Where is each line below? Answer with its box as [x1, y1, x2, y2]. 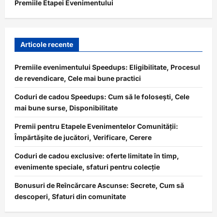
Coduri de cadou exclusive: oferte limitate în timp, [15, 151, 179, 160]
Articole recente [20, 40, 73, 48]
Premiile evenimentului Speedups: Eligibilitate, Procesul [15, 62, 200, 71]
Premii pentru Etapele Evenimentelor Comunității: [15, 122, 178, 130]
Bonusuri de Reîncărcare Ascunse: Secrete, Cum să [15, 181, 184, 189]
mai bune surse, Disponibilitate [15, 103, 118, 112]
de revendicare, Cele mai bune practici [15, 74, 141, 82]
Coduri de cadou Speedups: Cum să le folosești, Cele [15, 92, 189, 101]
